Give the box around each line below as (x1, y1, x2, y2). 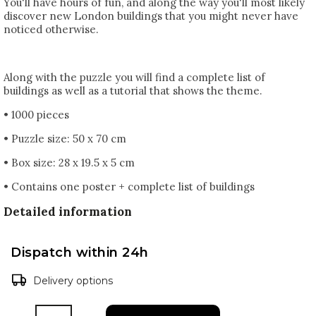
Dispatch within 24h (11, 243, 149, 260)
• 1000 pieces (4, 108, 69, 121)
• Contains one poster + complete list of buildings (4, 180, 255, 193)
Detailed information (4, 204, 132, 219)
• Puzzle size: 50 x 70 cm (4, 132, 126, 145)
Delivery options (33, 274, 113, 287)
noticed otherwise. (4, 23, 99, 36)
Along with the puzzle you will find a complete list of (4, 71, 265, 84)
